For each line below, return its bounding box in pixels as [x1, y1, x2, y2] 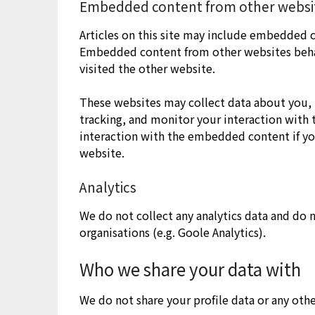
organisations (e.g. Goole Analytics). [79, 223, 266, 240]
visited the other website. [79, 59, 216, 77]
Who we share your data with [79, 256, 302, 281]
